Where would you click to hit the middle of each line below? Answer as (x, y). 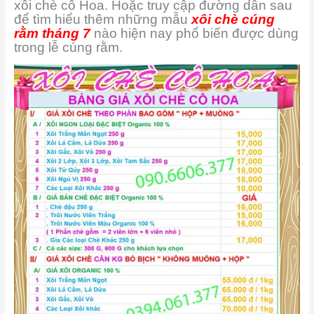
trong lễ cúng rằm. (68, 47)
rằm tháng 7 (52, 33)
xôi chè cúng (233, 19)
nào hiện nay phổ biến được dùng (194, 33)
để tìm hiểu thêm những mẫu (102, 19)
